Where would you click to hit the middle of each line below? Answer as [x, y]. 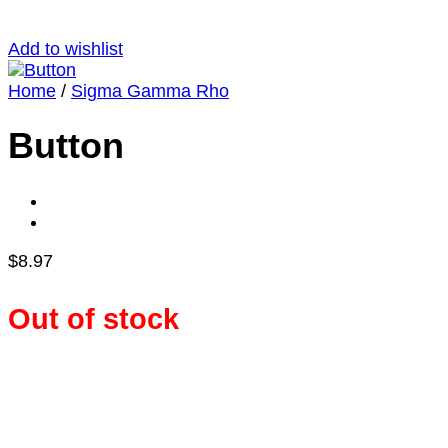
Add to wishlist [65, 49]
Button [66, 146]
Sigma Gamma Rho [150, 91]
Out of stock [93, 318]
